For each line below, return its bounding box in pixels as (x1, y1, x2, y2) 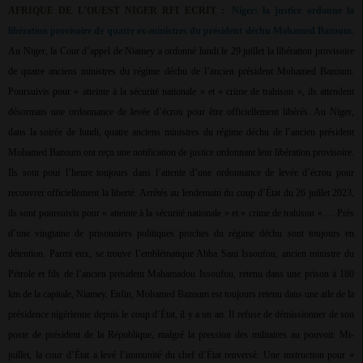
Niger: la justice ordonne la (231, 5, 355, 17)
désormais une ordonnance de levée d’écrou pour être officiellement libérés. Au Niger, (8, 106, 354, 118)
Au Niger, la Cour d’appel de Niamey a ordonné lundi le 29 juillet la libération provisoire (8, 45, 354, 58)
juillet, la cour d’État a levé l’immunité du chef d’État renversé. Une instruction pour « (8, 349, 354, 361)
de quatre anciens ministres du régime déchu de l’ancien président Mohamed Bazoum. (8, 66, 354, 78)
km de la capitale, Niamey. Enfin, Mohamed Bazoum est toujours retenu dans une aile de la (8, 288, 354, 301)
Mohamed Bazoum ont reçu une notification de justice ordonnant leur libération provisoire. (8, 147, 354, 159)
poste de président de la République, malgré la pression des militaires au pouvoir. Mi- (8, 329, 354, 341)
